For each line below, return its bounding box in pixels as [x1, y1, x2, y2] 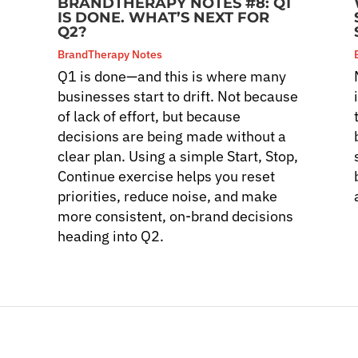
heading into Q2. [58, 226, 165, 245]
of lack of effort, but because [58, 106, 241, 125]
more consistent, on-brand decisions [58, 206, 294, 225]
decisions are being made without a [58, 126, 287, 145]
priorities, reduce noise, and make [58, 186, 278, 205]
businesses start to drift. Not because [58, 86, 299, 105]
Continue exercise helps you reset [58, 166, 276, 185]
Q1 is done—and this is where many [58, 66, 287, 86]
